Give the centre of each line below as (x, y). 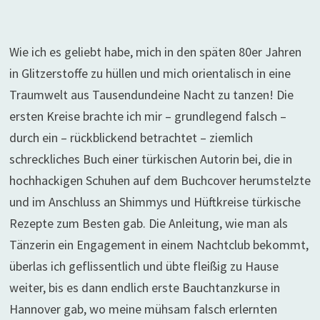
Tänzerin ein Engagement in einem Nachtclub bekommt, (159, 245)
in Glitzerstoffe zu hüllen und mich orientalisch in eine (150, 73)
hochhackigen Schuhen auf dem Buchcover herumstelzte (160, 180)
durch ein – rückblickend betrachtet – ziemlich (131, 137)
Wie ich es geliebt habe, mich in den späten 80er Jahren (155, 52)
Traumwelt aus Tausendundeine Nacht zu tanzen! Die (151, 95)
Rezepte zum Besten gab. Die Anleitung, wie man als (148, 223)
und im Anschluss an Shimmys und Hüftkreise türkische (155, 202)
